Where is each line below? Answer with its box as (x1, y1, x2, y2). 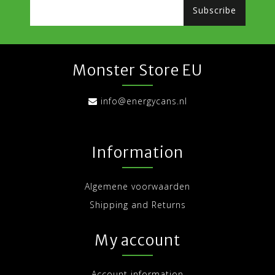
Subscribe (192, 4, 236, 17)
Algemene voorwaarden (85, 180, 190, 193)
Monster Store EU (72, 61, 203, 80)
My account (95, 231, 180, 250)
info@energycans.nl (100, 95, 187, 107)
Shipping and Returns (89, 199, 186, 211)
